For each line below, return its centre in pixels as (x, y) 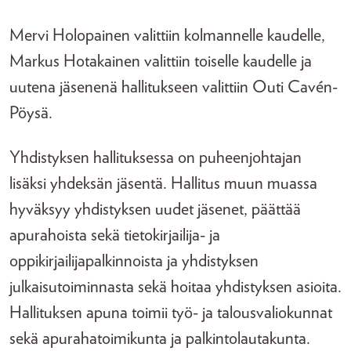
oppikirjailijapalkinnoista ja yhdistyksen (134, 261)
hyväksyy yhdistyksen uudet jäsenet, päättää (155, 209)
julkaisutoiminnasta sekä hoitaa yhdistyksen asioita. (175, 287)
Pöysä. (33, 113)
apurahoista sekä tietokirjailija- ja (115, 235)
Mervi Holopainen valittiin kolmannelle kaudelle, (167, 35)
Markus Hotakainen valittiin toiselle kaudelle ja (161, 61)
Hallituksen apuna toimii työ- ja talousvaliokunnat (171, 313)
